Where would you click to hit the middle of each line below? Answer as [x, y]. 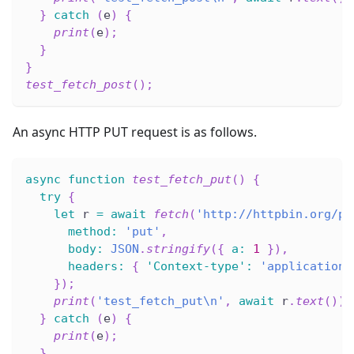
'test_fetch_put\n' [160, 301]
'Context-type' [196, 266]
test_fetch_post [79, 84]
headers [93, 266]
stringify [178, 249]
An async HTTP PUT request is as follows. [135, 132]
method [89, 231]
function [96, 179]
